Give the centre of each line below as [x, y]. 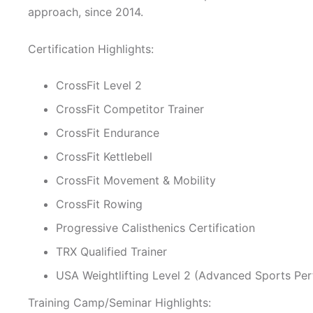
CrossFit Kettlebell [104, 157]
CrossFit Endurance [108, 133]
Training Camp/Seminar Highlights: [119, 303]
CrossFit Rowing [99, 204]
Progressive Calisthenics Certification [155, 228]
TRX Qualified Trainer [111, 252]
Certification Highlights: [91, 49]
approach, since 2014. [86, 12]
